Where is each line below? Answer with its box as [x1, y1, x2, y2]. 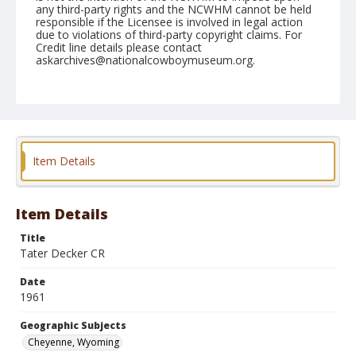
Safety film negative [127, 189, 214, 203]
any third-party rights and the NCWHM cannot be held [36, 2, 311, 17]
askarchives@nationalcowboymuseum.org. [36, 52, 255, 68]
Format [36, 172, 74, 186]
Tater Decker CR [20, 246, 105, 261]
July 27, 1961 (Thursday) [36, 96, 159, 111]
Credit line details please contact [36, 40, 202, 55]
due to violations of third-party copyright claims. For [36, 27, 302, 42]
